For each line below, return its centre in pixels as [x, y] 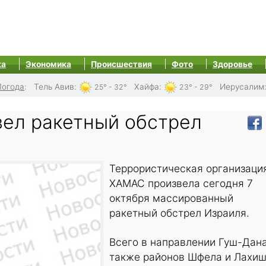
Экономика [48, 64]
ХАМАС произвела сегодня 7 [181, 183]
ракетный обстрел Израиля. [179, 213]
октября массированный [171, 198]
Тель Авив [54, 87]
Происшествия [121, 64]
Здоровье [232, 64]
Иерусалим [242, 87]
